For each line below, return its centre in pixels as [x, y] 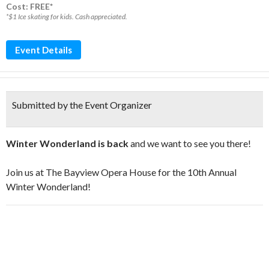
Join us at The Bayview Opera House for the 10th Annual [121, 172]
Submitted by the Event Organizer [82, 105]
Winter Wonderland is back [67, 143]
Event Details [44, 50]
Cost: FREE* [29, 6]
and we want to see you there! [190, 143]
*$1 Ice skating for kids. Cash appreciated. [67, 17]
